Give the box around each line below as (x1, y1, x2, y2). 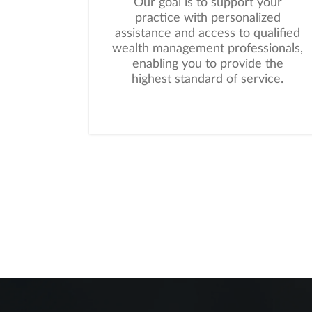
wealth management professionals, (112, 42, 303, 55)
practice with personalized (134, 12, 281, 24)
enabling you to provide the (132, 58, 283, 70)
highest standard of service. (132, 73, 283, 86)
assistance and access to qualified (115, 27, 300, 40)
